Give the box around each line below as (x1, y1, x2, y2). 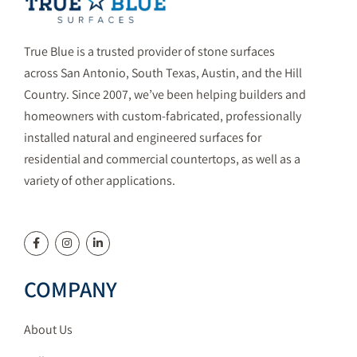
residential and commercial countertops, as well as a (24, 150, 300, 167)
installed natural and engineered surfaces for (24, 128, 261, 146)
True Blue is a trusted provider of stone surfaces (24, 42, 275, 60)
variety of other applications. (24, 171, 175, 189)
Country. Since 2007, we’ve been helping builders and (24, 85, 306, 103)
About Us (24, 320, 73, 338)
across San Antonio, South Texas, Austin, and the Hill (24, 64, 302, 81)
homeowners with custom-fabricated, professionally (24, 107, 301, 124)
